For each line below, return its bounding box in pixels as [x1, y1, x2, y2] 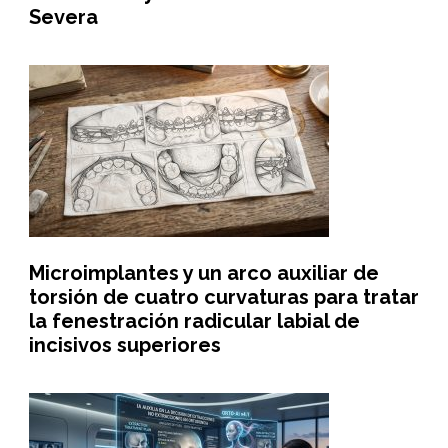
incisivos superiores [28, 333, 221, 358]
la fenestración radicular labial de [28, 309, 360, 334]
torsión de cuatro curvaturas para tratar [28, 285, 419, 310]
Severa [28, 5, 98, 30]
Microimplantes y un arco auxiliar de [28, 261, 379, 286]
